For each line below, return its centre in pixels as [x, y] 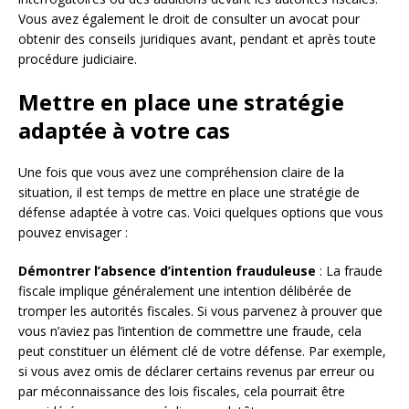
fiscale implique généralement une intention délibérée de [185, 290]
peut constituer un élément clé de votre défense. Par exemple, [202, 351]
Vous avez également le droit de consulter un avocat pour [189, 18]
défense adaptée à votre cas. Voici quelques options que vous [201, 212]
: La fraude [349, 270]
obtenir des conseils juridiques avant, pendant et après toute [197, 38]
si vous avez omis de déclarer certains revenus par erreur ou [196, 371]
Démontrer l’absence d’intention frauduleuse [167, 270]
